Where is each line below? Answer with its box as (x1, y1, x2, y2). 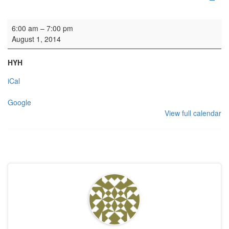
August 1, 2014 (12, 34, 61, 44)
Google (8, 97, 31, 108)
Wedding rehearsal (7, 18, 68, 29)
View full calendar (165, 108, 221, 119)
